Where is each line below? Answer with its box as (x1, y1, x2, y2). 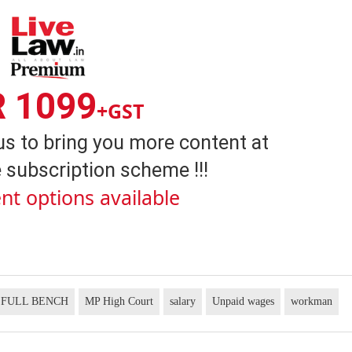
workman (291, 295, 333, 307)
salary (170, 295, 196, 307)
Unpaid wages (212, 295, 275, 307)
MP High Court (85, 295, 154, 307)
